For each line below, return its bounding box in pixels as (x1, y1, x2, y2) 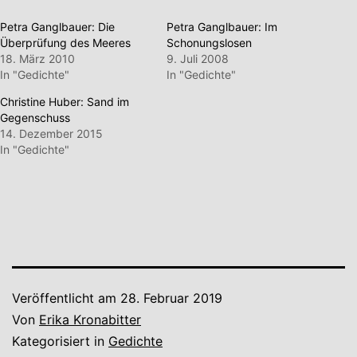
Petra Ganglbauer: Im (167, 19, 277, 33)
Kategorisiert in (12, 332, 108, 349)
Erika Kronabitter (39, 311, 141, 328)
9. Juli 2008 (167, 51, 229, 65)
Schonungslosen (167, 35, 252, 49)
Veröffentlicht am (12, 289, 120, 306)
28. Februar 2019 (120, 289, 222, 306)
